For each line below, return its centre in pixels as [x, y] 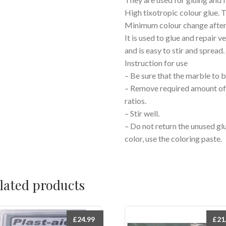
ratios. [136, 100]
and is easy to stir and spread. [175, 50]
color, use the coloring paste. [174, 138]
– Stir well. [142, 113]
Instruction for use [156, 63]
